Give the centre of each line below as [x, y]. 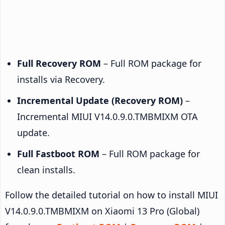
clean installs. [46, 170]
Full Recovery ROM [59, 63]
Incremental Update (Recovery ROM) [100, 100]
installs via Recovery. [61, 79]
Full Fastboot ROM [58, 153]
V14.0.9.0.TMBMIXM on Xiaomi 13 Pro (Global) [102, 211]
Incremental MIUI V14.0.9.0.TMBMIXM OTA [107, 116]
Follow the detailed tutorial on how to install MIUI [111, 195]
